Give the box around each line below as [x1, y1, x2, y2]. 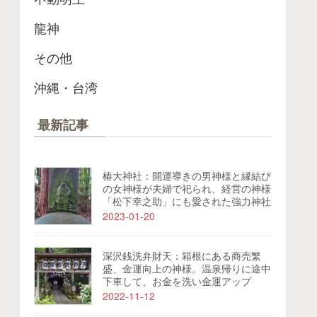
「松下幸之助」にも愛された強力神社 [103, 194, 271, 209]
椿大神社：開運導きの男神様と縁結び [103, 168, 271, 183]
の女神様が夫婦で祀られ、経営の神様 [103, 181, 271, 196]
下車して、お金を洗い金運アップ [103, 274, 251, 289]
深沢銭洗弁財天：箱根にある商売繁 [103, 248, 261, 263]
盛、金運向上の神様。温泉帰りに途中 [103, 261, 271, 276]
